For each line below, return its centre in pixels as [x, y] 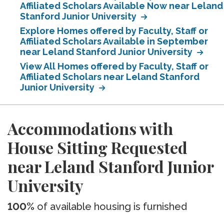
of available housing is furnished [111, 206]
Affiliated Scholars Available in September [114, 41]
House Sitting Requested [97, 147]
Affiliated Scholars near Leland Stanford [110, 77]
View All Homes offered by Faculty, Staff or [114, 66]
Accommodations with [90, 128]
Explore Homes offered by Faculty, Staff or [114, 31]
